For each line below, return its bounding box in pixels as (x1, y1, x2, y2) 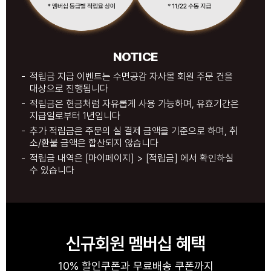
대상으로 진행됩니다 (30, 83, 108, 95)
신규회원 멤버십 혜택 (65, 233, 206, 255)
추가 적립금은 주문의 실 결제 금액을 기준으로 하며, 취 (30, 125, 238, 137)
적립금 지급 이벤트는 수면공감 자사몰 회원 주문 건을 (30, 71, 233, 83)
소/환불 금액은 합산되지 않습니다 (30, 137, 158, 149)
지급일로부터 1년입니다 (30, 110, 120, 122)
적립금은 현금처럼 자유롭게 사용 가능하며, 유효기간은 (30, 98, 239, 110)
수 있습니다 (30, 165, 74, 177)
